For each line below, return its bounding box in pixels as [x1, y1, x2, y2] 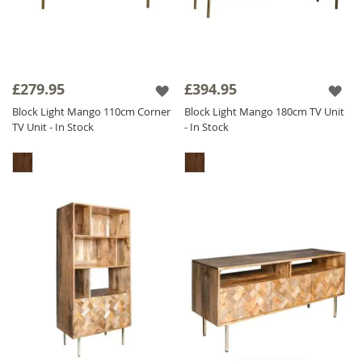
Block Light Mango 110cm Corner [12, 103, 170, 119]
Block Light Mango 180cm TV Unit [184, 103, 345, 119]
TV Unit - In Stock [12, 119, 94, 134]
